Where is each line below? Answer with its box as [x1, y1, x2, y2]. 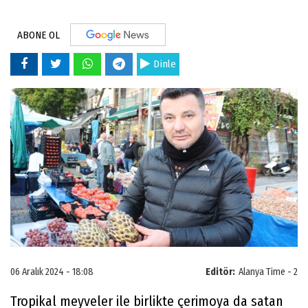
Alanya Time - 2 [239, 266, 298, 278]
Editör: [206, 266, 235, 278]
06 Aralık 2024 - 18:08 [10, 266, 93, 278]
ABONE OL [17, 28, 60, 41]
